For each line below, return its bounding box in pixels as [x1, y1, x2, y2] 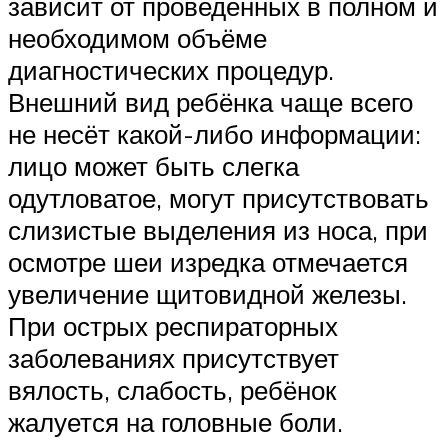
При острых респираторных [8, 310, 338, 343]
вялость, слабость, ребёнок [8, 374, 336, 407]
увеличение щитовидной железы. [8, 278, 407, 311]
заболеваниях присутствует [8, 342, 339, 375]
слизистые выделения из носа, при [8, 214, 428, 247]
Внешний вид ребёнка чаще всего [8, 86, 413, 119]
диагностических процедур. [8, 54, 334, 87]
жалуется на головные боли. [8, 406, 343, 439]
